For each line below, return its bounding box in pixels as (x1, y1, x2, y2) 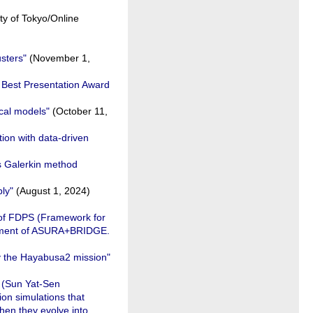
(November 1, (27, 52, 90, 64)
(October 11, (50, 105, 108, 117)
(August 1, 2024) (13, 185, 90, 196)
